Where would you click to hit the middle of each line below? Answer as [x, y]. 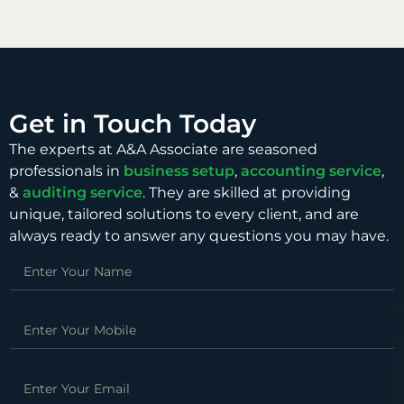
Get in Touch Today [133, 123]
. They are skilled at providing [247, 192]
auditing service [83, 192]
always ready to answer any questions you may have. [199, 235]
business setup [179, 170]
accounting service [311, 170]
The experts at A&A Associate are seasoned [163, 149]
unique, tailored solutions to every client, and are [184, 214]
